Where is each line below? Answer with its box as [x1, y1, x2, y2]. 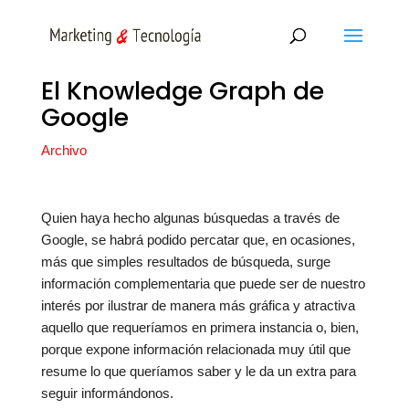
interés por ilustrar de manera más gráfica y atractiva [40, 298, 355, 313]
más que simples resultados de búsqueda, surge [40, 254, 330, 269]
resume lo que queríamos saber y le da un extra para [40, 363, 356, 379]
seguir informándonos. [40, 385, 173, 401]
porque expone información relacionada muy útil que [40, 341, 351, 357]
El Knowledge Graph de [40, 74, 324, 108]
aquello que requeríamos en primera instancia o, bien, [40, 320, 359, 335]
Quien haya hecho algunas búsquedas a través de [40, 210, 340, 225]
